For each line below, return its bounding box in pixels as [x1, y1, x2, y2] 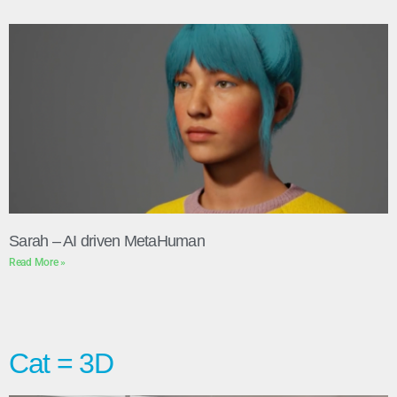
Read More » [9, 256, 66, 269]
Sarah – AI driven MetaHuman [9, 232, 205, 250]
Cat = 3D [9, 347, 113, 379]
